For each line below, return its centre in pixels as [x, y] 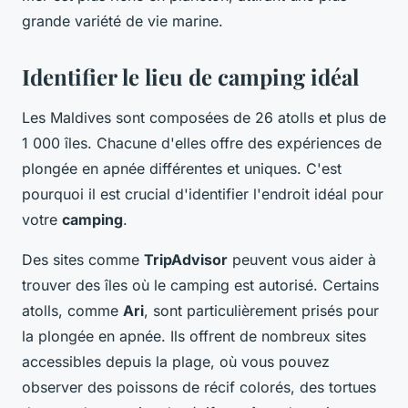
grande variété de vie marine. [122, 20]
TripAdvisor [186, 259]
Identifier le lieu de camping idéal [190, 76]
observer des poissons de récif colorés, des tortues [199, 387]
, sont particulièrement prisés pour [261, 310]
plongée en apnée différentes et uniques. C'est [182, 168]
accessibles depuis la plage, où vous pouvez [176, 361]
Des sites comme [83, 259]
